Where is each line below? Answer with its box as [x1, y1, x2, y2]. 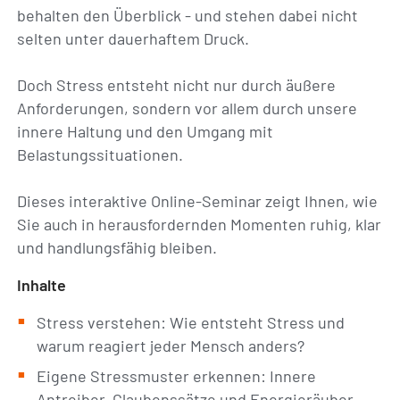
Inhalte [17, 275, 67, 295]
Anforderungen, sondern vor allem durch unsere [17, 98, 358, 118]
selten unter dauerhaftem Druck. [17, 29, 250, 48]
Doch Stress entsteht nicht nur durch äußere [17, 75, 337, 95]
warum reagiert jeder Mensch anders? [37, 336, 305, 355]
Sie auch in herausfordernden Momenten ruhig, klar [17, 214, 382, 234]
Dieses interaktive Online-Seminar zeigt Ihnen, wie [17, 191, 379, 211]
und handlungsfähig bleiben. [17, 237, 218, 257]
